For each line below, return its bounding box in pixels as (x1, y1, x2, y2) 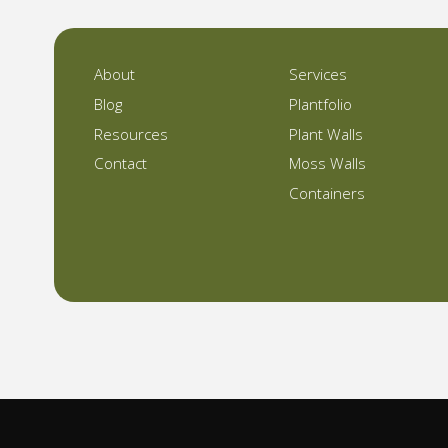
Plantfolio (289, 93, 353, 114)
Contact (93, 153, 147, 174)
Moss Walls (289, 153, 367, 174)
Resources (93, 123, 168, 144)
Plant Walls (289, 123, 364, 144)
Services (289, 64, 348, 85)
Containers (289, 183, 366, 204)
